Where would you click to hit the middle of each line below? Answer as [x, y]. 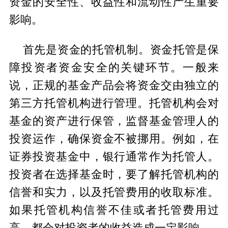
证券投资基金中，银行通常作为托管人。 [114, 156]
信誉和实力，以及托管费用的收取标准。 [114, 192]
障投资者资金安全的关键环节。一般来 [114, 67]
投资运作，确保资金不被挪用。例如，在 [114, 139]
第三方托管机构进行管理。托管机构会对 [114, 103]
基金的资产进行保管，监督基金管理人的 [114, 121]
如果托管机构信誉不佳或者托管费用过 [114, 210]
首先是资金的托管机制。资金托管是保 [121, 50]
